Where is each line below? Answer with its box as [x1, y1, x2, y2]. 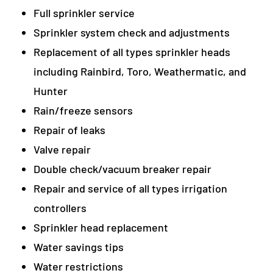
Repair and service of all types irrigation [34, 181, 227, 195]
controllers [34, 200, 87, 214]
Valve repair [34, 142, 91, 156]
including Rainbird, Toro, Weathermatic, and [34, 64, 246, 78]
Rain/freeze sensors [34, 103, 133, 117]
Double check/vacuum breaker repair [34, 161, 211, 175]
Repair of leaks [34, 122, 105, 136]
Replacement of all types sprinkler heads [34, 44, 230, 58]
